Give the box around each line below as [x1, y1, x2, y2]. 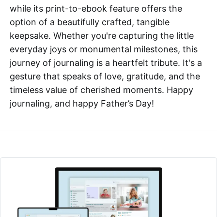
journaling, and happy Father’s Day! [10, 98, 154, 108]
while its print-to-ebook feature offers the [10, 3, 182, 14]
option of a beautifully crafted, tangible [10, 16, 170, 27]
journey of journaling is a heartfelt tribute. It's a [10, 57, 202, 68]
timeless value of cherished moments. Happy [10, 84, 193, 95]
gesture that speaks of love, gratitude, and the [10, 71, 200, 81]
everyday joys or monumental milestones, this [10, 44, 198, 54]
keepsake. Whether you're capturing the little [10, 30, 194, 41]
